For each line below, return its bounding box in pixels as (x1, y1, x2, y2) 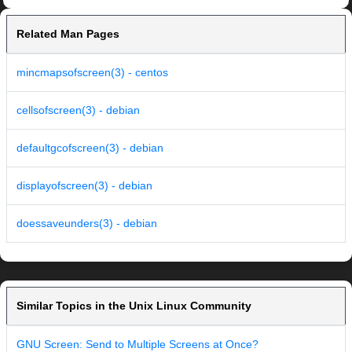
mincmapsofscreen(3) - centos (16, 66, 168, 79)
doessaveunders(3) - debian (16, 217, 157, 230)
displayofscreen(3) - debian (16, 179, 152, 192)
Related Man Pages (16, 27, 119, 41)
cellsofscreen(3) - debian (16, 104, 140, 117)
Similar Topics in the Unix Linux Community (16, 299, 251, 313)
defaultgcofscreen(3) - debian (16, 141, 163, 155)
